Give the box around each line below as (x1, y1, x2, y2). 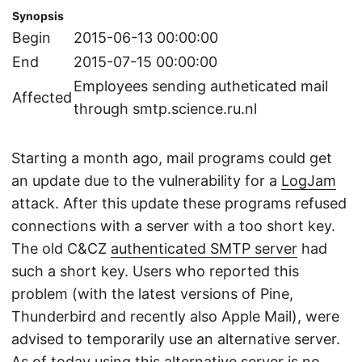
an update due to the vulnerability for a (11, 172, 281, 189)
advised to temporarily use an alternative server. (11, 330, 340, 347)
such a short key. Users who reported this (11, 263, 299, 280)
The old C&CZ (11, 240, 111, 257)
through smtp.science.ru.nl (74, 100, 257, 117)
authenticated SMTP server (111, 240, 297, 257)
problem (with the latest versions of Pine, (11, 285, 293, 302)
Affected (12, 89, 72, 106)
